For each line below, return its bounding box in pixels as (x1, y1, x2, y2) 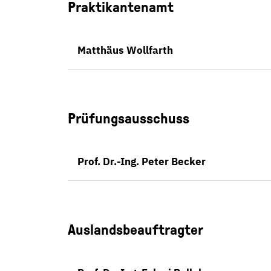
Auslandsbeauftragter (68, 222, 203, 238)
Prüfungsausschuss (68, 111, 189, 126)
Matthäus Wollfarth (77, 44, 173, 57)
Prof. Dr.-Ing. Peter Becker (77, 155, 206, 168)
